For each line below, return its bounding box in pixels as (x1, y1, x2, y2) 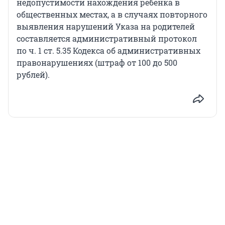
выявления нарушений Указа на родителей (17, 21, 195, 32)
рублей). (17, 69, 50, 80)
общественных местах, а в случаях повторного (17, 9, 207, 20)
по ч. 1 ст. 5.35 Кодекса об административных (17, 45, 200, 56)
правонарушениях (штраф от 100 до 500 (17, 57, 177, 68)
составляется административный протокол (17, 33, 197, 44)
